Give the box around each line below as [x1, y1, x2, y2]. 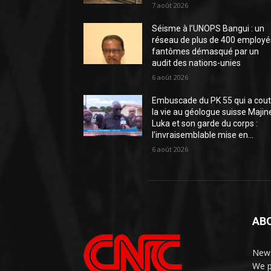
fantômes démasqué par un [152, 47, 260, 56]
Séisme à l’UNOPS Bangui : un [152, 24, 265, 33]
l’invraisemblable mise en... [152, 130, 254, 140]
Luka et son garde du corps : [152, 119, 258, 128]
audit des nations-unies [152, 58, 241, 68]
